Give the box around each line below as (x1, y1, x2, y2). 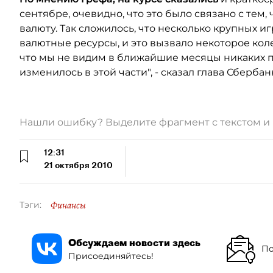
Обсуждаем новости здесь (68, 236, 200, 249)
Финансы (51, 199, 86, 212)
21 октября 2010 (44, 160, 113, 171)
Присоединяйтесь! (68, 250, 154, 261)
